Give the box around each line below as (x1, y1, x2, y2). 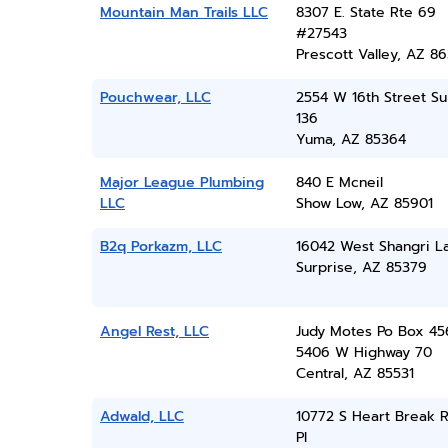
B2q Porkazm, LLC (100, 236, 222, 257)
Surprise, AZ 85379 (295, 257, 427, 278)
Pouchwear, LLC (100, 87, 211, 108)
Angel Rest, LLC (100, 321, 209, 342)
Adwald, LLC (100, 406, 184, 427)
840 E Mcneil (295, 172, 383, 193)
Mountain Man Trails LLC (100, 2, 268, 23)
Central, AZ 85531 (295, 363, 414, 384)
